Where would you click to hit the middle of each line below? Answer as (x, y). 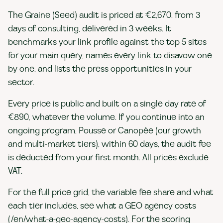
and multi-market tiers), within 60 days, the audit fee (110, 144)
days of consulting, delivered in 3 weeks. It (90, 29)
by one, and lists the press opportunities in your (100, 69)
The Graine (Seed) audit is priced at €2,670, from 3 (104, 15)
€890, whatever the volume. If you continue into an (106, 117)
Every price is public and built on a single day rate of (107, 104)
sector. (21, 82)
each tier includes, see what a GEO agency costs (102, 206)
